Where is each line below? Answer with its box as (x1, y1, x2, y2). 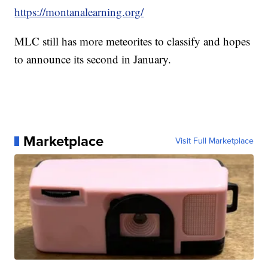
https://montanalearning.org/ (14, 4, 144, 19)
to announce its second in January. (14, 51, 172, 66)
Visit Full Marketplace (175, 134, 254, 147)
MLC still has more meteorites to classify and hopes (14, 33, 251, 48)
